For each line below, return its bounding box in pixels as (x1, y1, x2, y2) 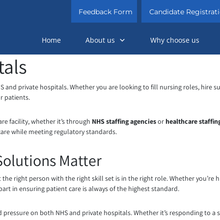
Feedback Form (79, 7, 133, 16)
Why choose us (150, 35, 199, 45)
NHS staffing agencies (92, 117, 156, 126)
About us (85, 35, 115, 45)
